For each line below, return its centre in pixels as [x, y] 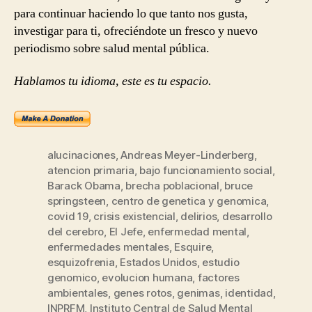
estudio [221, 263]
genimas [198, 293]
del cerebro [76, 232]
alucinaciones [81, 155]
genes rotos [142, 293]
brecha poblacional [172, 186]
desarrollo [247, 217]
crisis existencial [134, 217]
